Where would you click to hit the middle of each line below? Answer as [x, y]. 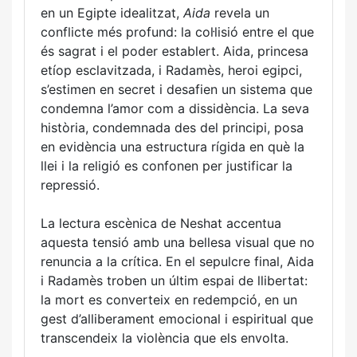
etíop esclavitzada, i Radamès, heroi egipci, [171, 70]
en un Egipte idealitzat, [112, 13]
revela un [240, 13]
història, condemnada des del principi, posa [172, 127]
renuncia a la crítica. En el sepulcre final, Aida [177, 261]
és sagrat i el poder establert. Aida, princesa [175, 51]
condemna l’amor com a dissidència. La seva [175, 108]
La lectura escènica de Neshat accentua [161, 223]
